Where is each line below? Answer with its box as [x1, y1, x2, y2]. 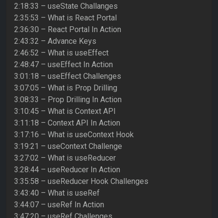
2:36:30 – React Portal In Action [14, 25, 121, 35]
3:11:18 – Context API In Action [14, 118, 120, 128]
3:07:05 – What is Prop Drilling [14, 83, 117, 93]
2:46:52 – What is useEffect [14, 48, 109, 58]
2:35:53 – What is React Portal [14, 13, 117, 23]
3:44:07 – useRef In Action [14, 200, 104, 210]
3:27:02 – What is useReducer [14, 153, 116, 163]
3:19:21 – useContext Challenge [14, 142, 122, 151]
